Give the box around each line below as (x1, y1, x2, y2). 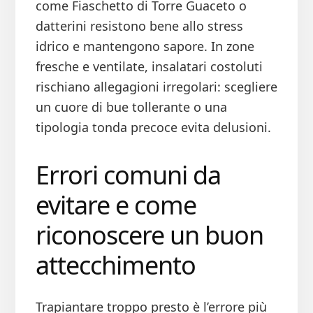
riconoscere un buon (35, 218, 263, 253)
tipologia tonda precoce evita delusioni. (35, 119, 271, 136)
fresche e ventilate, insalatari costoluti (35, 58, 263, 75)
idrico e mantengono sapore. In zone (35, 38, 254, 55)
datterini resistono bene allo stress (35, 17, 243, 35)
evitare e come (35, 188, 196, 223)
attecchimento (35, 248, 196, 283)
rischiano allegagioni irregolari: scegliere (35, 78, 277, 96)
